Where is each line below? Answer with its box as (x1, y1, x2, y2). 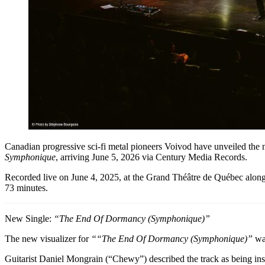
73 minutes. (5, 183, 48, 193)
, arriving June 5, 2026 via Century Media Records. (56, 152, 247, 163)
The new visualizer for (5, 234, 91, 244)
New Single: (5, 214, 54, 224)
